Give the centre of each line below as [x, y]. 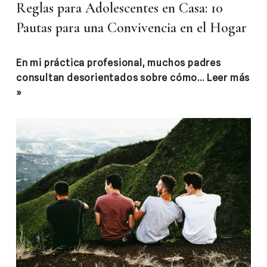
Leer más [228, 78]
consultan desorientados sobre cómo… [111, 78]
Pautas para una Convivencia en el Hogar [131, 28]
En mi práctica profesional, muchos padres [119, 63]
